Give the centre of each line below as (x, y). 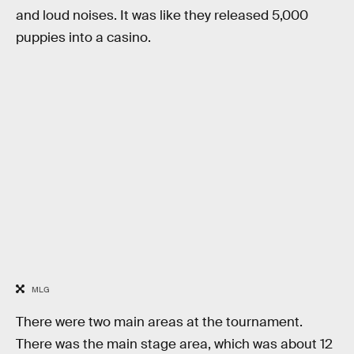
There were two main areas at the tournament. (159, 322)
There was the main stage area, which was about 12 (174, 344)
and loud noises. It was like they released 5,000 (162, 16)
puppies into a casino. (83, 38)
